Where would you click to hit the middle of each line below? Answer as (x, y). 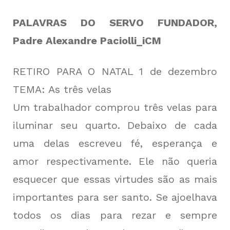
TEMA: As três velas (62, 90)
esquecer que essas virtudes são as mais (115, 179)
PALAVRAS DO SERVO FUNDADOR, (115, 23)
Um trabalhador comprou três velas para (115, 108)
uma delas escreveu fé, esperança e (115, 143)
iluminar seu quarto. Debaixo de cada (115, 126)
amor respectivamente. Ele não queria (115, 161)
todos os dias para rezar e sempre (115, 215)
